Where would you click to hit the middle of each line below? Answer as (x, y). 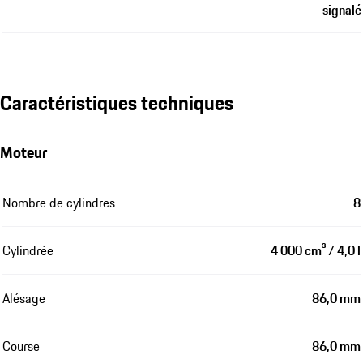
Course (21, 346)
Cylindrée (28, 250)
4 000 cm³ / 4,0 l (316, 250)
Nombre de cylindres (59, 202)
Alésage (24, 298)
